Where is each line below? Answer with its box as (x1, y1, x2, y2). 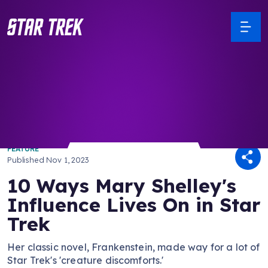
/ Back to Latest (12, 105, 76, 114)
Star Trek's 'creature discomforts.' (7, 254, 164, 266)
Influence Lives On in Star (7, 193, 261, 217)
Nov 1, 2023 (46, 155, 89, 165)
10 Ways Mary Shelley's (7, 173, 236, 197)
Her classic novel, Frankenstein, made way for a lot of (7, 241, 260, 253)
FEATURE (7, 144, 39, 153)
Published (7, 155, 47, 165)
